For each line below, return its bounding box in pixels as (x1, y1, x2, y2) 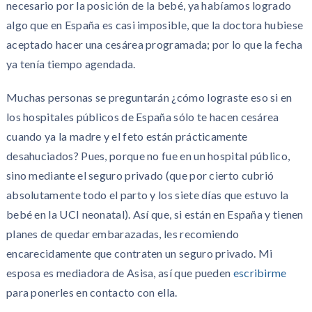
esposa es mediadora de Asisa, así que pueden (6, 266, 233, 279)
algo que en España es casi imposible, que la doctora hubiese (6, 18, 304, 31)
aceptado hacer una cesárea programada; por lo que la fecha (6, 38, 303, 51)
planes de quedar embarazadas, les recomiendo (6, 227, 240, 240)
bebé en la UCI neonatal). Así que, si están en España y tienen (6, 208, 304, 221)
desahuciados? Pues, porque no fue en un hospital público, (6, 149, 290, 162)
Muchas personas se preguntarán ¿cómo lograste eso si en (6, 91, 292, 104)
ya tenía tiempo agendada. (6, 57, 136, 70)
